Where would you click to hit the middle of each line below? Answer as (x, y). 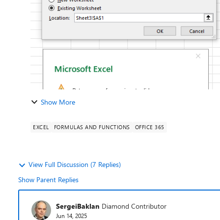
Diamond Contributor (134, 206)
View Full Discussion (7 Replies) (75, 164)
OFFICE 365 (150, 127)
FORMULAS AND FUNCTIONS (92, 127)
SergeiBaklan (78, 206)
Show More (58, 102)
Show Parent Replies (48, 179)
